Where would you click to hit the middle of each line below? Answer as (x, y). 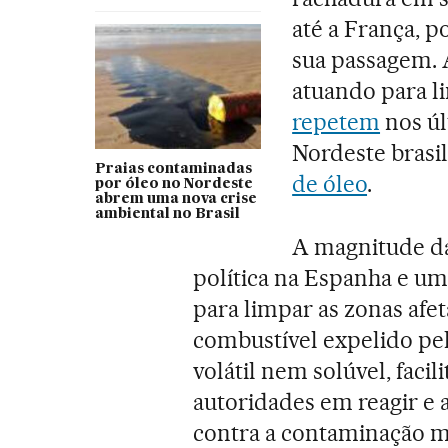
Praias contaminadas (173, 168)
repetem (336, 121)
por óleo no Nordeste (173, 183)
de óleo (330, 183)
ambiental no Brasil (167, 213)
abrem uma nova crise (175, 198)
